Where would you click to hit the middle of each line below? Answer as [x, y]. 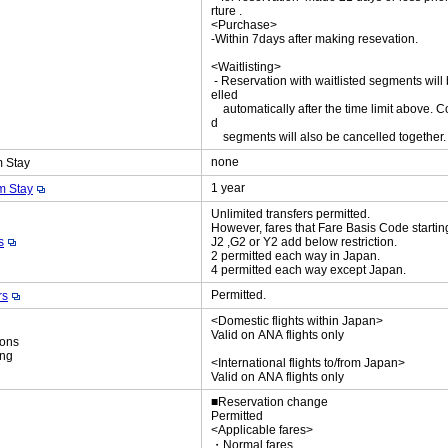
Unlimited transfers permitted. [292, 214]
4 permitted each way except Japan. [308, 270]
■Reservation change [271, 402]
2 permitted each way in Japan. [295, 256]
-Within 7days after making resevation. [314, 39]
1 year [228, 188]
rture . [226, 11]
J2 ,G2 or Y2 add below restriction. [305, 242]
